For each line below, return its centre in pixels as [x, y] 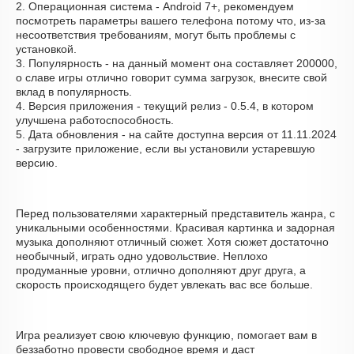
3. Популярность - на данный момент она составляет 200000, [177, 63]
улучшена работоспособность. [95, 120]
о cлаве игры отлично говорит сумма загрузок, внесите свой [171, 77]
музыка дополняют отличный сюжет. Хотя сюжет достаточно [172, 242]
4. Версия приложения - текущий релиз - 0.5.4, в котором [165, 106]
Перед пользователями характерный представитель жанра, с [175, 213]
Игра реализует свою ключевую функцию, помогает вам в [166, 335]
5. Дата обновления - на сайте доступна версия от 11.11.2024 [176, 134]
